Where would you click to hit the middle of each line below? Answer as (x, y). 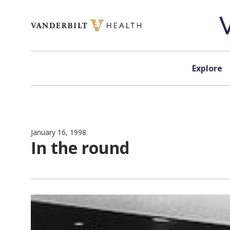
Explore (207, 68)
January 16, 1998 (59, 132)
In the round (80, 148)
